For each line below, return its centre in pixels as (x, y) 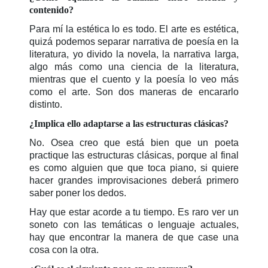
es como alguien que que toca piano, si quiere (134, 167)
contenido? (52, 10)
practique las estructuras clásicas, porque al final (134, 155)
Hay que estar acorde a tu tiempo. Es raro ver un (134, 212)
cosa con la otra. (64, 249)
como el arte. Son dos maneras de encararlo (134, 92)
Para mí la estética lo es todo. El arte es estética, (134, 29)
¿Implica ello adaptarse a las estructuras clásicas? (129, 123)
